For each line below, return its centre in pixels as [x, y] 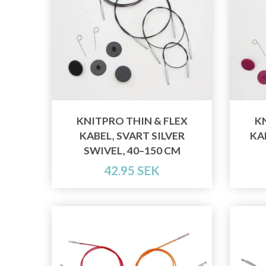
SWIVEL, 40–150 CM [132, 151]
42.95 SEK [132, 170]
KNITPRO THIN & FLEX [132, 121]
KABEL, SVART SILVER [132, 136]
